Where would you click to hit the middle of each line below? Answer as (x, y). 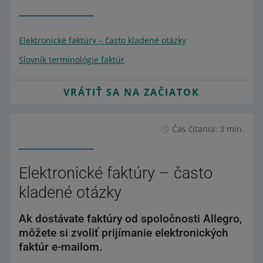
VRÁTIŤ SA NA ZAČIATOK (131, 92)
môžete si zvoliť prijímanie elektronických (124, 233)
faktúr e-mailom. (60, 247)
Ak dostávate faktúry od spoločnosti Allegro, (130, 219)
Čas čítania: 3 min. (208, 129)
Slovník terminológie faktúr (72, 60)
